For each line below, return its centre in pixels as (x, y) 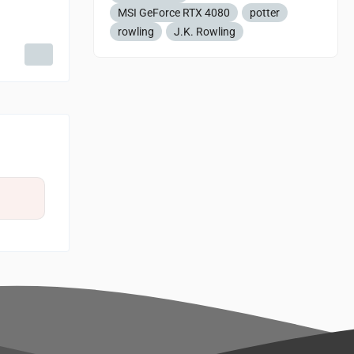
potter (265, 13)
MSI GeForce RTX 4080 (174, 13)
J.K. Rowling (205, 32)
